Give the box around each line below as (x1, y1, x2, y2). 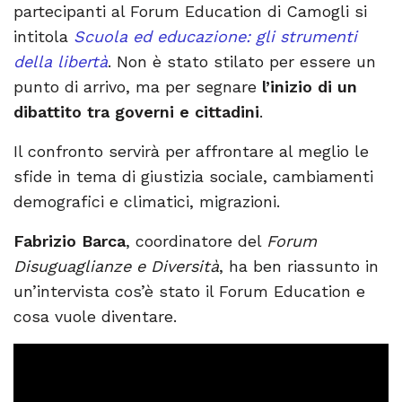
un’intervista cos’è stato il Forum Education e (13, 282, 365, 301)
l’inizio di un (262, 77, 357, 97)
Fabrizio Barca (13, 232, 126, 251)
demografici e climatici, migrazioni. (13, 192, 280, 212)
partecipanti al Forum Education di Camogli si (13, 2, 367, 22)
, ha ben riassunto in (219, 257, 379, 276)
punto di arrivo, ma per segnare (13, 77, 262, 97)
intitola (13, 27, 74, 47)
